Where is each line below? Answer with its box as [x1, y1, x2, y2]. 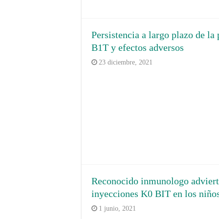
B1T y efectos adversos [91, 42, 184, 53]
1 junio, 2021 [99, 205, 136, 212]
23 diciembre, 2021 [99, 59, 153, 66]
